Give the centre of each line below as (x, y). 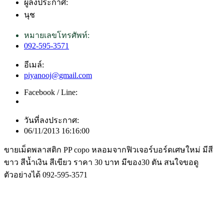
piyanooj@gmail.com (58, 75)
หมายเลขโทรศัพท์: (57, 35)
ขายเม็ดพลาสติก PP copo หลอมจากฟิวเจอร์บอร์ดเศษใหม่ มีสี (108, 150)
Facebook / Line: (51, 92)
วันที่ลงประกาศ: (51, 120)
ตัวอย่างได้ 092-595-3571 (46, 175)
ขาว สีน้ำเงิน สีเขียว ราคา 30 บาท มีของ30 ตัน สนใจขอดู (101, 162)
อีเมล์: (34, 65)
